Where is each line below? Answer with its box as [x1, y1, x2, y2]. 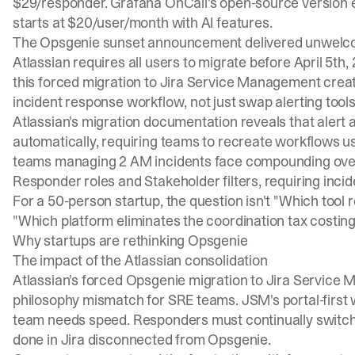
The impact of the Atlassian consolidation [13, 250, 268, 270]
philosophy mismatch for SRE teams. [13, 290, 242, 310]
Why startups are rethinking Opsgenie [13, 231, 248, 250]
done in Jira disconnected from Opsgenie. [13, 330, 271, 349]
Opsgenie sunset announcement [40, 32, 242, 52]
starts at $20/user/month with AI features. [13, 13, 273, 32]
